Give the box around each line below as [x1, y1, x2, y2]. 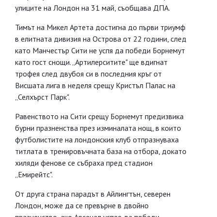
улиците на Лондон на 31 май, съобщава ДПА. [15, 3, 170, 13]
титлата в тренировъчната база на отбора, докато [15, 146, 186, 156]
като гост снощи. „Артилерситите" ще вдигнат [15, 57, 168, 67]
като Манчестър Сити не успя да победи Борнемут [15, 46, 185, 55]
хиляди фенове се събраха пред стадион [15, 158, 153, 168]
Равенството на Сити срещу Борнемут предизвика [15, 111, 184, 121]
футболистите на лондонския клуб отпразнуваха [15, 135, 179, 144]
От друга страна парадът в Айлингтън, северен [15, 189, 170, 199]
